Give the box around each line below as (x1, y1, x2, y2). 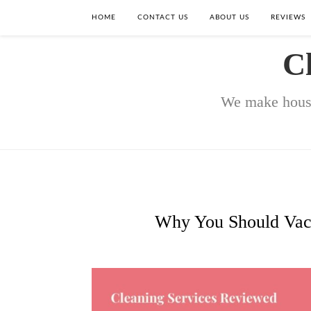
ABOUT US (210, 14, 249, 21)
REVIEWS (271, 14, 305, 21)
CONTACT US (137, 14, 188, 21)
